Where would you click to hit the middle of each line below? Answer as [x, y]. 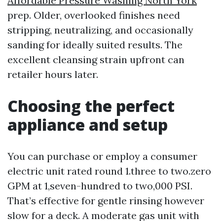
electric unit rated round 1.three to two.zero [109, 171]
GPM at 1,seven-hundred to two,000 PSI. [100, 186]
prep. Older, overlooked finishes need [94, 15]
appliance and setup [88, 125]
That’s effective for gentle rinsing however [106, 201]
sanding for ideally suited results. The [95, 45]
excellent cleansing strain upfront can [96, 59]
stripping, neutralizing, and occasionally [100, 30]
